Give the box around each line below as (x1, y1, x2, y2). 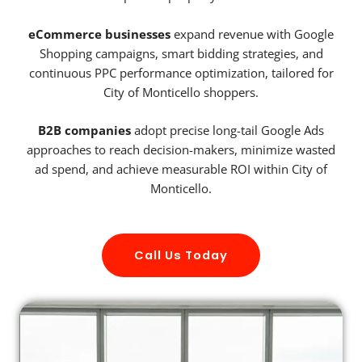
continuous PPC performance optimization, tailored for (28, 64, 334, 81)
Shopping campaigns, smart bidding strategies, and (39, 44, 323, 61)
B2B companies (38, 122, 131, 139)
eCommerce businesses (28, 25, 170, 42)
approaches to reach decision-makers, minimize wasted (27, 141, 335, 158)
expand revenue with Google (170, 25, 334, 42)
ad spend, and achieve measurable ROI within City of (35, 161, 327, 178)
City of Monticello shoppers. (103, 83, 259, 100)
